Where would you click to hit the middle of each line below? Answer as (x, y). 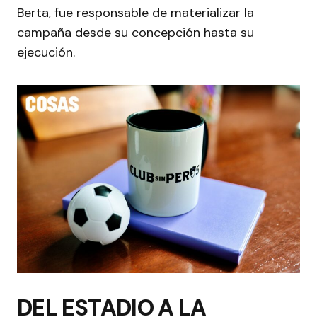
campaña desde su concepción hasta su (136, 32)
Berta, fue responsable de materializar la (136, 12)
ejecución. (46, 52)
